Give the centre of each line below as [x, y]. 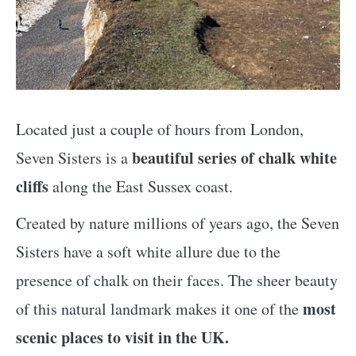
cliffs [32, 186]
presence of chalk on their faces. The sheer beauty [177, 280]
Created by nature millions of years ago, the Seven [178, 222]
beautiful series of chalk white [234, 157]
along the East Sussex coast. [141, 186]
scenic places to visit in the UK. [122, 337]
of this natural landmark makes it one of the [159, 308]
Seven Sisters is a [74, 157]
